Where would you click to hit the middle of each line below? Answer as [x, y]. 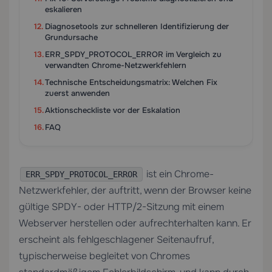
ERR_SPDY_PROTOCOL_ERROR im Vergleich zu [133, 54]
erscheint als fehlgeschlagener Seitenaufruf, [116, 240]
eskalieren [63, 9]
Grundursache [71, 37]
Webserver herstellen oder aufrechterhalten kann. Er [135, 223]
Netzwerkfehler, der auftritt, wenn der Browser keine [135, 190]
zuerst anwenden [77, 93]
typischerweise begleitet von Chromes [104, 256]
